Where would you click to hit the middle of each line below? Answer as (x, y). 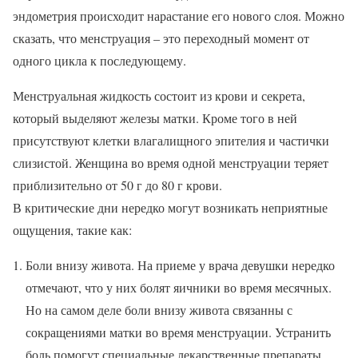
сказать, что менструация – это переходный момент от (161, 38)
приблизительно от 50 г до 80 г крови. (117, 185)
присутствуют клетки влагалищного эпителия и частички (171, 140)
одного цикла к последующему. (99, 60)
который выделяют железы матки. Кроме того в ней (155, 117)
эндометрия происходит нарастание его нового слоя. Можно (179, 15)
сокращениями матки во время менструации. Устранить (178, 332)
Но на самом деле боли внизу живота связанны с (159, 309)
